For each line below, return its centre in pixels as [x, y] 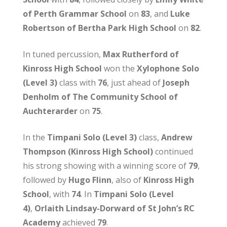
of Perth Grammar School [74, 13]
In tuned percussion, [63, 54]
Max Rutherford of [141, 54]
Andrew [177, 137]
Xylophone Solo [168, 68]
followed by [45, 180]
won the [119, 68]
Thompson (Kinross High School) [88, 151]
